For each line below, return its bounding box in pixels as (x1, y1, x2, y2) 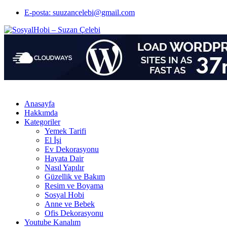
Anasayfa (24, 99, 55, 108)
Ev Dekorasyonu (45, 145, 99, 154)
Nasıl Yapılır (45, 163, 84, 172)
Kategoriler (24, 118, 60, 126)
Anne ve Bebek (45, 200, 95, 208)
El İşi (45, 136, 61, 144)
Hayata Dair (45, 154, 84, 163)
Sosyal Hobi (45, 191, 84, 199)
